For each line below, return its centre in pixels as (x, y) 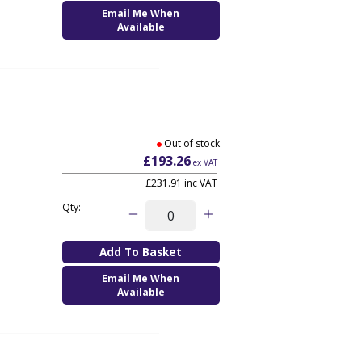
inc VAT (199, 183)
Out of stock (192, 143)
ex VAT (204, 162)
